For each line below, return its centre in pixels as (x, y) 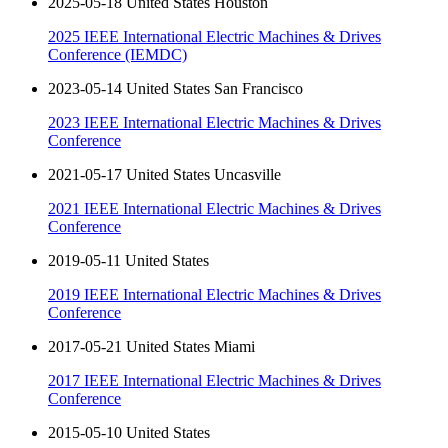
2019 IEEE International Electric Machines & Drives (214, 295)
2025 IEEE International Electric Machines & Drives (214, 37)
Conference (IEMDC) (117, 55)
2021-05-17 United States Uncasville (164, 175)
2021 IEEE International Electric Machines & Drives (214, 209)
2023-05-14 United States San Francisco (175, 89)
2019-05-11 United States (128, 261)
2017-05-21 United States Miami (151, 347)
